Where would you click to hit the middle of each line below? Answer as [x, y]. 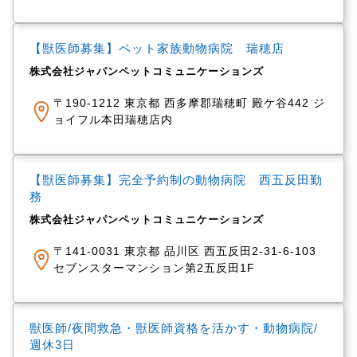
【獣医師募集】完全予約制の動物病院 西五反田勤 [176, 180]
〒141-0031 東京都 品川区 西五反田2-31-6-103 [184, 251]
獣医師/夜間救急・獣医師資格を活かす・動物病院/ [173, 328]
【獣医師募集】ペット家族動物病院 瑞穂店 [157, 48]
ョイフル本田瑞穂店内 [113, 120]
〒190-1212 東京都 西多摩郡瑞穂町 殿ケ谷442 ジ [189, 103]
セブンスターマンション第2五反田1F [154, 268]
